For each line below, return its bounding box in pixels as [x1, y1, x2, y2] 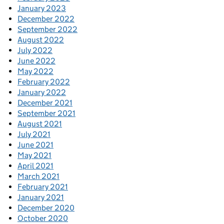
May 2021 [17, 150, 51, 160]
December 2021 [17, 98, 72, 108]
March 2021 [17, 171, 59, 181]
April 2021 [17, 161, 53, 171]
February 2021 [17, 182, 68, 192]
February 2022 [17, 77, 70, 87]
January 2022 [17, 87, 66, 97]
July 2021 [17, 129, 50, 139]
